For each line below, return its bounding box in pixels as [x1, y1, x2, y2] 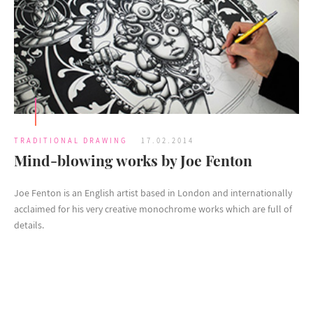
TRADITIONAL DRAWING [14, 136, 127, 146]
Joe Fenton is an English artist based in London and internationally [14, 187, 292, 200]
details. [14, 219, 44, 232]
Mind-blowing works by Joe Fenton [14, 150, 252, 170]
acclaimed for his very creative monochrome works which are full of [14, 203, 292, 216]
